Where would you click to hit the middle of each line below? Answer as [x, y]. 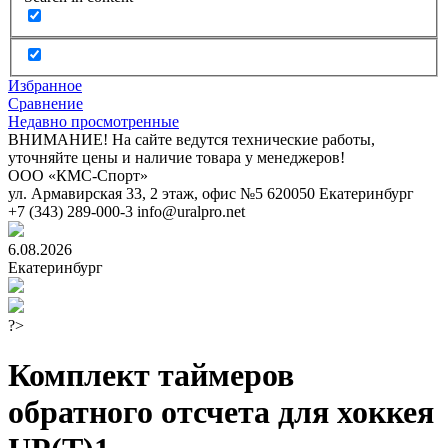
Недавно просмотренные [93, 122]
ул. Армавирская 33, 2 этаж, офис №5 [135, 194]
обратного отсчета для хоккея [221, 411]
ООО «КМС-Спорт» [78, 176]
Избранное [45, 86]
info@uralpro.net [191, 212]
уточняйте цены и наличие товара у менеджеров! [176, 158]
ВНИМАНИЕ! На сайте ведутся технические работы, [191, 140]
